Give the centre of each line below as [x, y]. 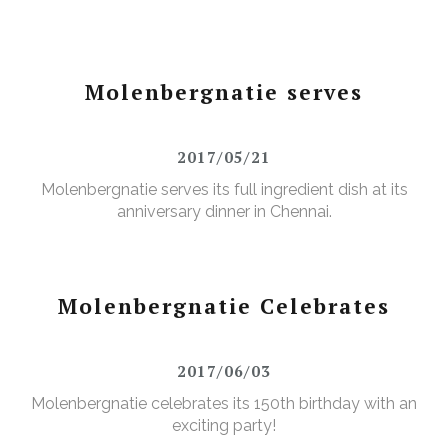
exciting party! [224, 426]
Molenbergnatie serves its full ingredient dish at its [224, 190]
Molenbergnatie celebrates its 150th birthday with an [224, 404]
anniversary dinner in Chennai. [224, 212]
